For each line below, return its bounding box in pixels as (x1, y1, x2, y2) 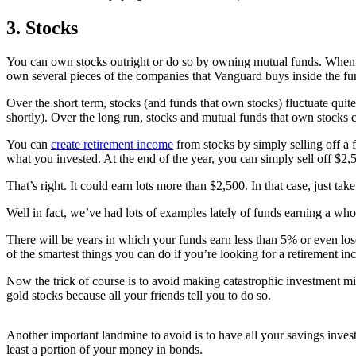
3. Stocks (6, 17, 78, 39)
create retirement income (51, 137, 173, 152)
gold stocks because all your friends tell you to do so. (6, 288, 271, 303)
